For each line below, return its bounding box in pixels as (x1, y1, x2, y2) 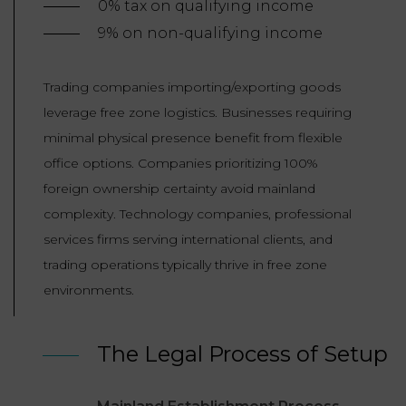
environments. (43, 282, 134, 299)
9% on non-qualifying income (98, 24, 323, 43)
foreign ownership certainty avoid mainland (43, 180, 315, 198)
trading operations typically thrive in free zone (43, 256, 327, 274)
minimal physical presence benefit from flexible (43, 130, 343, 147)
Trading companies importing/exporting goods (43, 79, 341, 96)
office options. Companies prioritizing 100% (43, 155, 318, 172)
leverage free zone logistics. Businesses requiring (43, 104, 352, 121)
